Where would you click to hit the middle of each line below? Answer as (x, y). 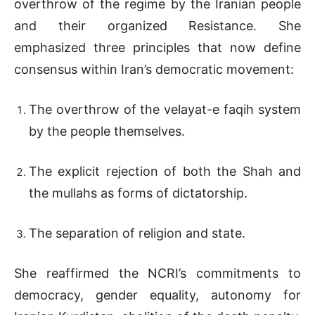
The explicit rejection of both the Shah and (165, 171)
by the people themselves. (107, 131)
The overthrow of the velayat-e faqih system (165, 109)
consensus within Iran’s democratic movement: (154, 69)
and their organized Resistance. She (157, 25)
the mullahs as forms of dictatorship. (138, 193)
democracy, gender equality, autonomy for (157, 295)
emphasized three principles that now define (157, 47)
